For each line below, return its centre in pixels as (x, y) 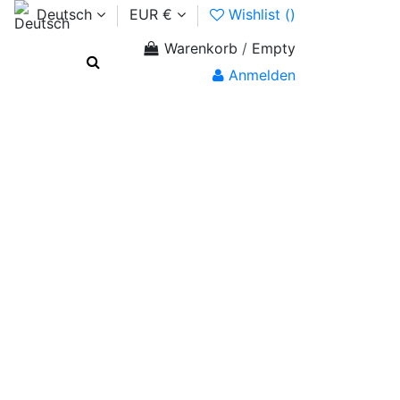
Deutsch (64, 15)
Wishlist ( (257, 15)
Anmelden (262, 75)
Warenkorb (201, 48)
